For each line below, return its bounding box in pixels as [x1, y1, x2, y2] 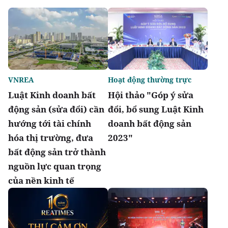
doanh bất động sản [108, 118, 191, 130]
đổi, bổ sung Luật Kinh [108, 103, 204, 116]
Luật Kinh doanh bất [8, 89, 96, 101]
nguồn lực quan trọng [8, 160, 101, 173]
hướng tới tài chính [8, 118, 91, 130]
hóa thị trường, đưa [8, 132, 93, 144]
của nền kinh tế [8, 175, 74, 187]
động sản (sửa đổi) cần [8, 103, 104, 116]
